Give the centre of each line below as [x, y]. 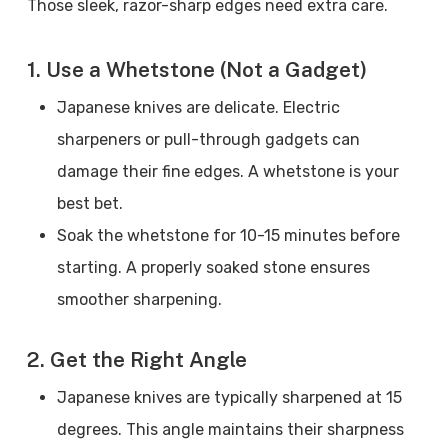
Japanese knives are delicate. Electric [198, 107]
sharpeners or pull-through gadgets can [208, 139]
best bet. [89, 203]
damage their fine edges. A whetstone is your [227, 171]
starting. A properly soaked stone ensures [213, 267]
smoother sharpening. [143, 299]
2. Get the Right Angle [136, 359]
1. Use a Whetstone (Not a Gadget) [196, 69]
